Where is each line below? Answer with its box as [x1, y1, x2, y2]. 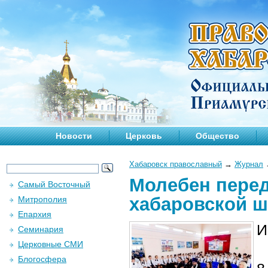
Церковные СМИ [18, 239, 83, 249]
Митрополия [18, 194, 67, 204]
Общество [196, 131, 239, 141]
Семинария [18, 224, 63, 234]
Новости [56, 131, 92, 141]
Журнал [234, 160, 263, 169]
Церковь [126, 131, 162, 141]
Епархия [18, 209, 51, 219]
